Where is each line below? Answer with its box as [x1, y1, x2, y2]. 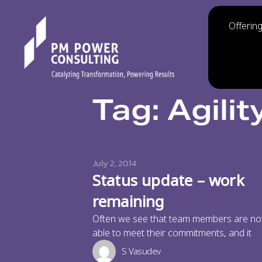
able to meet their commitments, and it [92, 226, 251, 240]
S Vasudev [121, 245, 161, 258]
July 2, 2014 [92, 156, 136, 170]
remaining [92, 191, 165, 213]
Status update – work [92, 170, 244, 192]
